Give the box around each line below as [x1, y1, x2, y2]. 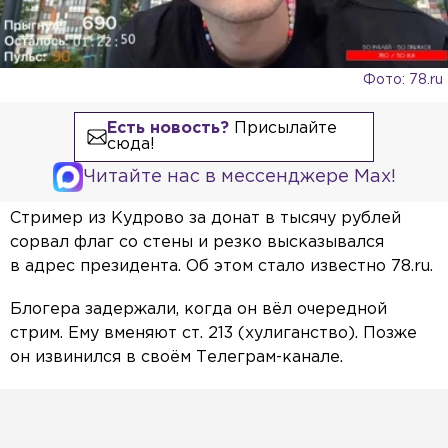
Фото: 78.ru [363, 74, 443, 87]
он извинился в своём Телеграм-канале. [10, 350, 343, 366]
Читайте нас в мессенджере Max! [82, 169, 396, 186]
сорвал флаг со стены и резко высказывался [10, 235, 384, 251]
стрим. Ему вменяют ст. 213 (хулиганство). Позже [10, 326, 417, 342]
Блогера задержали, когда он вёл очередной [10, 302, 387, 318]
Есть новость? [106, 121, 229, 137]
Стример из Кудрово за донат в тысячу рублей [10, 211, 401, 227]
